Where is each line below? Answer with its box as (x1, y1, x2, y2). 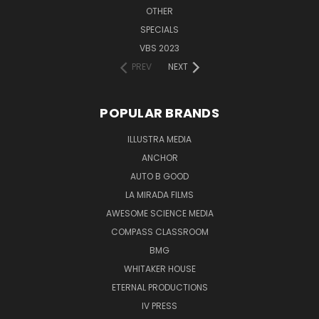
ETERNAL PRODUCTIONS (111, 281, 208, 293)
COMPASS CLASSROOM (110, 225, 209, 238)
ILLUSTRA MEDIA (127, 132, 192, 145)
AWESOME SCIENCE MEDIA (105, 206, 214, 219)
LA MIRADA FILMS (125, 188, 194, 201)
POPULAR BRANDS (100, 103, 219, 122)
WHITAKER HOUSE (123, 262, 196, 275)
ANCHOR (141, 151, 178, 164)
